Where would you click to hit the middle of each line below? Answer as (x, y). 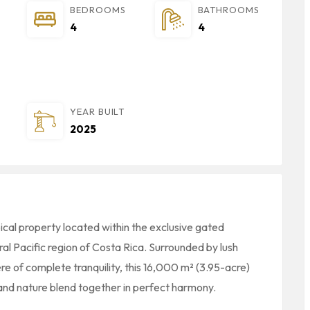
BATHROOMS (228, 10)
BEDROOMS (98, 10)
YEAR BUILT (98, 111)
